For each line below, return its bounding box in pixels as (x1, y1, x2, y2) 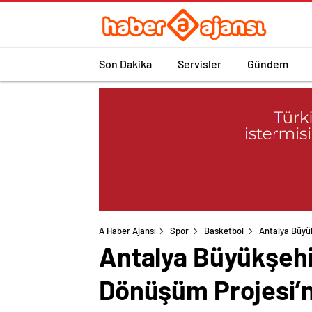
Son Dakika (99, 56, 152, 70)
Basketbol (204, 225, 244, 237)
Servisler (178, 56, 221, 70)
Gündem (247, 56, 288, 70)
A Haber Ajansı (99, 225, 156, 237)
